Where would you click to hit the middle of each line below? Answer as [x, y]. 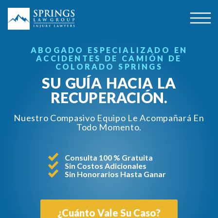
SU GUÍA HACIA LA [109, 82]
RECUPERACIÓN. [109, 97]
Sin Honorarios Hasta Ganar [115, 174]
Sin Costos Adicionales [106, 165]
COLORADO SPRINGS [109, 66]
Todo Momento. [109, 127]
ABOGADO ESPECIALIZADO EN [109, 50]
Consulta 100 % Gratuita [109, 157]
